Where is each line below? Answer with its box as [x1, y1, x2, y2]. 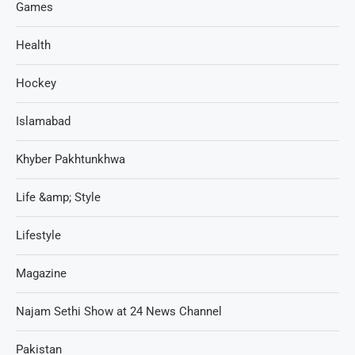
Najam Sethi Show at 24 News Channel [16, 303, 222, 319]
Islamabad [16, 113, 71, 128]
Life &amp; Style [16, 189, 101, 204]
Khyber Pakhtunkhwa [16, 151, 125, 166]
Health [16, 37, 51, 52]
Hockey [16, 75, 56, 90]
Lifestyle [16, 227, 61, 242]
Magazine [16, 265, 67, 281]
